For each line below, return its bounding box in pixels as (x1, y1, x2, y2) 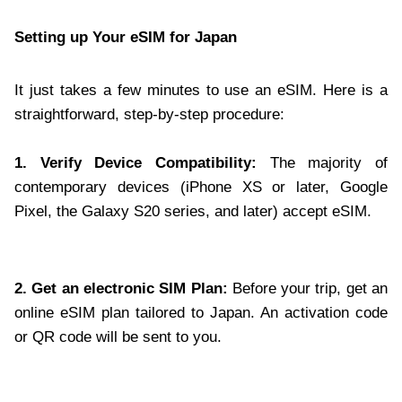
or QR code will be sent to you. (14, 328, 222, 346)
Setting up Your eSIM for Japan (14, 29, 237, 47)
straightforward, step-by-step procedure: (14, 106, 284, 124)
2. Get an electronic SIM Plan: (14, 280, 228, 298)
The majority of (257, 154, 388, 172)
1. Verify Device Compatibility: (14, 154, 257, 172)
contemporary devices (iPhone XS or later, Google (14, 179, 388, 197)
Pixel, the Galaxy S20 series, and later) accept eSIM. (14, 203, 371, 221)
